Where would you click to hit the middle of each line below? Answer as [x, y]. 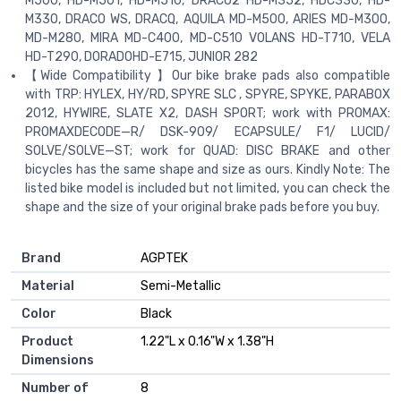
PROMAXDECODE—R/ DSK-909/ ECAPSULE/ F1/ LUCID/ [208, 132]
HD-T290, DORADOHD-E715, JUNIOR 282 [141, 57]
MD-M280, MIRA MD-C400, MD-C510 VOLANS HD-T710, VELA [208, 38]
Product [47, 342]
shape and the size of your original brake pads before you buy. [202, 208]
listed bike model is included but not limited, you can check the [208, 189]
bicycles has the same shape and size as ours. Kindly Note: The [208, 170]
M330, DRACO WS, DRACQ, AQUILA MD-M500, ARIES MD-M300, [208, 20]
